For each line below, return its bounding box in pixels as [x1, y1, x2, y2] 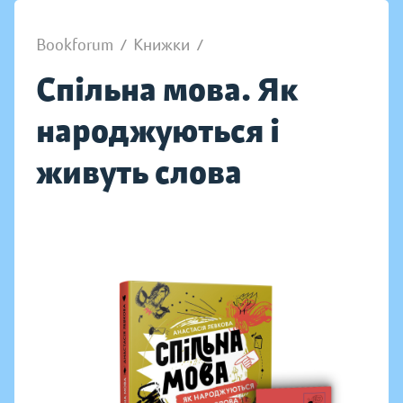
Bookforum [36, 35, 113, 55]
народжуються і [36, 111, 280, 151]
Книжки [133, 35, 190, 55]
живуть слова [36, 152, 242, 193]
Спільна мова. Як [36, 69, 299, 110]
